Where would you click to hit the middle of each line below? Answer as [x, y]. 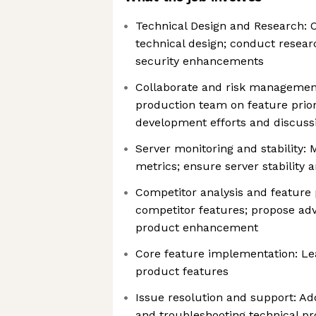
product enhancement [197, 227]
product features [182, 271]
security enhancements [200, 61]
